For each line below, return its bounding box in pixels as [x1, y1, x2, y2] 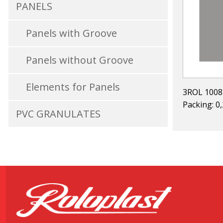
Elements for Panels [26, 80, 120, 94]
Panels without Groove [26, 53, 134, 67]
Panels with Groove [26, 26, 117, 40]
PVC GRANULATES [16, 107, 101, 120]
